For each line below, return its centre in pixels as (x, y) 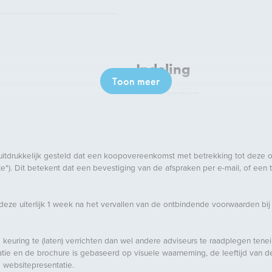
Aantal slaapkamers (179, 113)
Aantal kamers (168, 94)
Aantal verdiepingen (180, 151)
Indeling (163, 69)
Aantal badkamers (176, 132)
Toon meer (136, 81)
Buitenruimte (178, 215)
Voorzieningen (168, 169)
